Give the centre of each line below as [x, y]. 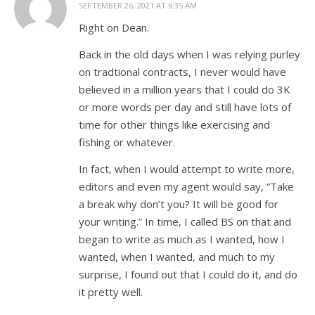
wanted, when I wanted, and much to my [177, 257]
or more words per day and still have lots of [185, 107]
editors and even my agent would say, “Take [186, 186]
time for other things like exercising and [174, 124]
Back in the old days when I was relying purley [189, 54]
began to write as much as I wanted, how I [182, 239]
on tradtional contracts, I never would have [182, 72]
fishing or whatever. [127, 142]
